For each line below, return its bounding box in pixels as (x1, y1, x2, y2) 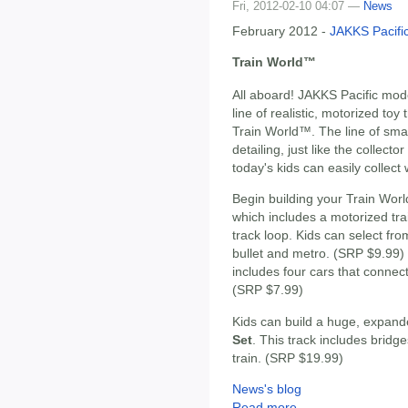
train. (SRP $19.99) (232, 350, 343, 365)
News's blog (232, 381, 301, 396)
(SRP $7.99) (232, 282, 303, 298)
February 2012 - (232, 23, 330, 38)
